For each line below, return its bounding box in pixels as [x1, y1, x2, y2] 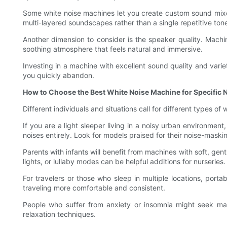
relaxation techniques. [23, 209, 96, 218]
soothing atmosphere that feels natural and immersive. [23, 44, 203, 53]
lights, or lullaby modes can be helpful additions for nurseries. [23, 157, 225, 166]
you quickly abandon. [23, 70, 94, 80]
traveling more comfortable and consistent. [23, 183, 165, 192]
